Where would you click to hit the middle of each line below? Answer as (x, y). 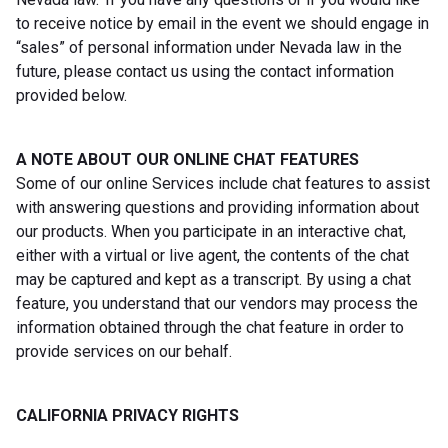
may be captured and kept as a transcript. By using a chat (213, 279)
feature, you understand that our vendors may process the (217, 303)
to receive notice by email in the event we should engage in (222, 23)
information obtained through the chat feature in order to (210, 327)
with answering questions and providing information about (217, 207)
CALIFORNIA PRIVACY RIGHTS (127, 415)
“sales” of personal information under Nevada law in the (209, 47)
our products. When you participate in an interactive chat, (211, 231)
